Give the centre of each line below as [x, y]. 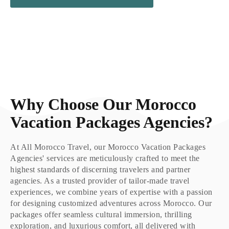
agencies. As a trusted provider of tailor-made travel [100, 181]
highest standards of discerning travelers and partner [100, 169]
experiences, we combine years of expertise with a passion [111, 192]
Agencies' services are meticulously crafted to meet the [105, 158]
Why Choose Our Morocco [103, 104]
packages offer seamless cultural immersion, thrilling [101, 214]
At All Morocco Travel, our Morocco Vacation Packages [108, 147]
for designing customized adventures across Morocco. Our [111, 203]
